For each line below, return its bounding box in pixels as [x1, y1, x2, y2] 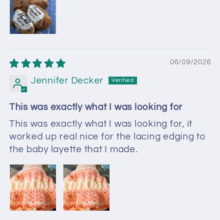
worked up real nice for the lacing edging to [9, 132, 206, 141]
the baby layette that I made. [9, 144, 138, 154]
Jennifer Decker [30, 76, 104, 85]
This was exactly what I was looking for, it [9, 119, 192, 129]
